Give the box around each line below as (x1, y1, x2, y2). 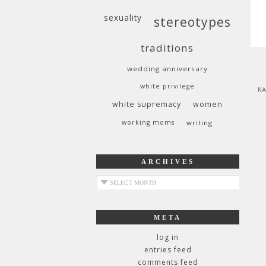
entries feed (144, 245, 192, 255)
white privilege (140, 82, 195, 90)
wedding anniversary (126, 64, 208, 73)
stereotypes (153, 13, 231, 30)
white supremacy (112, 99, 181, 109)
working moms (122, 118, 175, 126)
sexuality (103, 12, 142, 23)
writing (186, 118, 213, 127)
